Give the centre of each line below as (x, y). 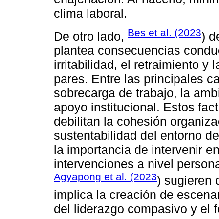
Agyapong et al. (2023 (105, 177)
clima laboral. (90, 13)
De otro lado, (91, 36)
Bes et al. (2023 (164, 32)
